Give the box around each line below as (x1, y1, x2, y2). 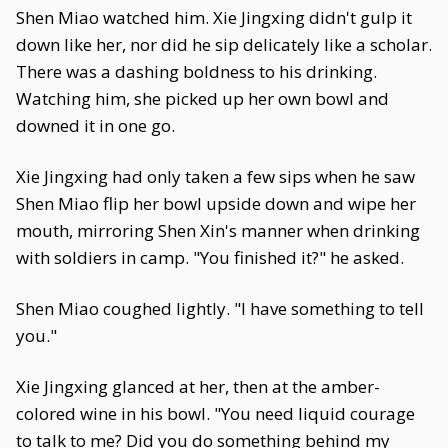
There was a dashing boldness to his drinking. (16, 60, 377, 83)
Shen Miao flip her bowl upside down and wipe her (16, 192, 416, 215)
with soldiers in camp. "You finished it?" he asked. (16, 246, 404, 269)
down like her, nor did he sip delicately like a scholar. (16, 33, 432, 56)
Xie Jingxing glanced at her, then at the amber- (16, 375, 380, 398)
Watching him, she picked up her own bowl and (16, 87, 389, 110)
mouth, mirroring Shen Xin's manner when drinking (16, 219, 420, 242)
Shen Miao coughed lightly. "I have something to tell (16, 297, 424, 320)
